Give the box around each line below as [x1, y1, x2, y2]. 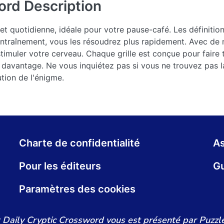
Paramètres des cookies [19, 183, 135, 195]
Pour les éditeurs [19, 160, 101, 172]
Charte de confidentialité [19, 137, 140, 149]
